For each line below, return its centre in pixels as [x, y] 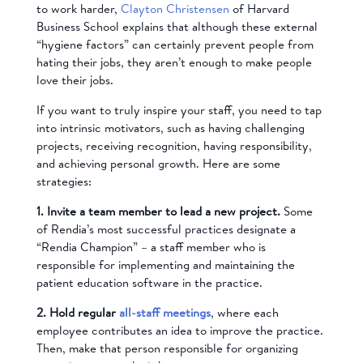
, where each [244, 312]
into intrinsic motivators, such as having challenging [170, 127]
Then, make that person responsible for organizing [167, 348]
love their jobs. [75, 79]
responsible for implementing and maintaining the [165, 264]
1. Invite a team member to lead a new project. [160, 211]
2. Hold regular [77, 312]
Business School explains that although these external [177, 26]
